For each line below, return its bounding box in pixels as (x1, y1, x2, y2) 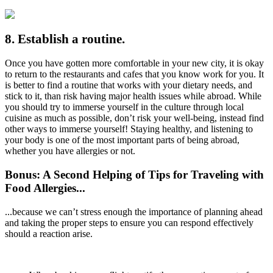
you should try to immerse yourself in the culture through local (5, 102, 244, 113)
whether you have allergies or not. (5, 146, 135, 157)
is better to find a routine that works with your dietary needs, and (5, 80, 252, 91)
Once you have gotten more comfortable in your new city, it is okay (5, 58, 264, 69)
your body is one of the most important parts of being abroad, (5, 135, 239, 146)
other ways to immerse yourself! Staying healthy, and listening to (5, 124, 253, 135)
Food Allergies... (5, 182, 85, 195)
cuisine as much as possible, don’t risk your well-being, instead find (5, 113, 264, 124)
